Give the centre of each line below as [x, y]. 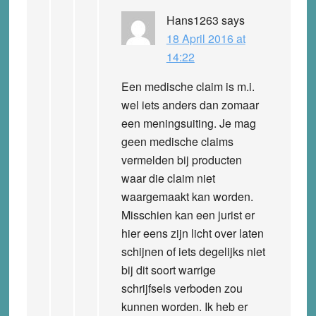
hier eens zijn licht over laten [192, 233]
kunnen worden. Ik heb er [184, 306]
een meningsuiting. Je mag [188, 123]
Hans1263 [192, 20]
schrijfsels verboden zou [182, 288]
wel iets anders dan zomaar [190, 104]
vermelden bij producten [181, 159]
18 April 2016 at [206, 38]
